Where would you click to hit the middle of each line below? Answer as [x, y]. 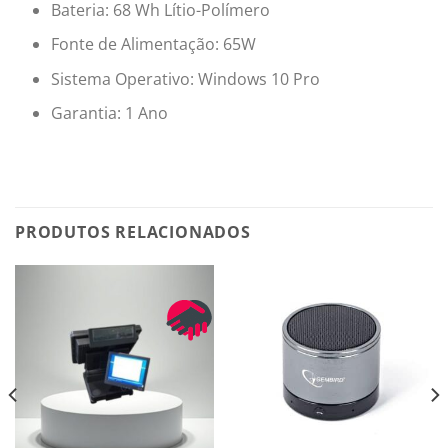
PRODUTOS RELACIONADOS [133, 232]
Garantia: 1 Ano [109, 113]
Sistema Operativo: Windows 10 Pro [185, 78]
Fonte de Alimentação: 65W [153, 44]
